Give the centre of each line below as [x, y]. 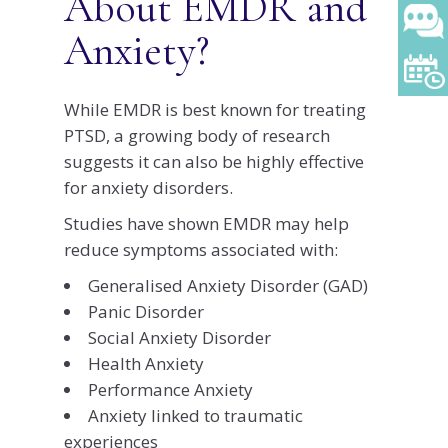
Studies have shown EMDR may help [206, 223]
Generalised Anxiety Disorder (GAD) [228, 285]
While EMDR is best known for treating [215, 109]
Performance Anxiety [170, 389]
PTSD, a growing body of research [197, 135]
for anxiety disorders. [148, 187]
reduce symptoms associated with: [201, 249]
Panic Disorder [146, 311]
